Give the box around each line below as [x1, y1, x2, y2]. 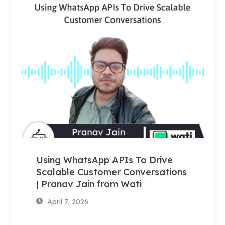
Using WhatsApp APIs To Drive [36, 154, 173, 166]
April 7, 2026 [45, 197, 88, 206]
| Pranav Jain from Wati [36, 178, 142, 190]
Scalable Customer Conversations [36, 166, 187, 178]
